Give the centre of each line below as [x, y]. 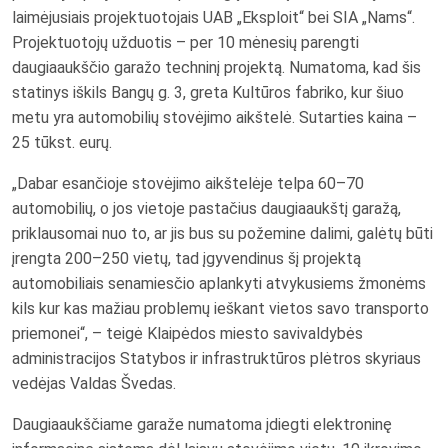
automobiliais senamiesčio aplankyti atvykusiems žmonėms [219, 284]
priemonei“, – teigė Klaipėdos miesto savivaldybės [187, 334]
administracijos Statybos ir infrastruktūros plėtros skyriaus [216, 359]
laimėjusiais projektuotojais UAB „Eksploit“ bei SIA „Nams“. [213, 18]
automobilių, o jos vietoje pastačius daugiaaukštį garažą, [206, 209]
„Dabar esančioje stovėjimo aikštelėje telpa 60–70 [188, 184]
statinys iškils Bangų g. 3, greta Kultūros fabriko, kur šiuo [208, 93]
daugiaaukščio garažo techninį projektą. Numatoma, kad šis [216, 68]
